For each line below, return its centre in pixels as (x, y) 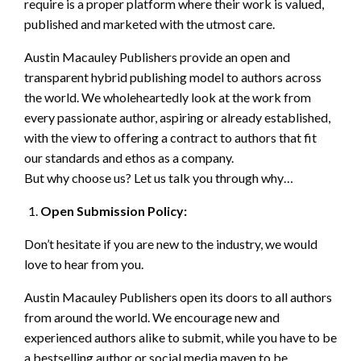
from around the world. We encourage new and (152, 317)
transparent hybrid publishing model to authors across (173, 77)
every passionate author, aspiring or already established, (177, 118)
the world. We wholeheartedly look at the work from (168, 98)
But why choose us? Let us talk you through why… (159, 178)
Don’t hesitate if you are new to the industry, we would (171, 244)
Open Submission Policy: (114, 211)
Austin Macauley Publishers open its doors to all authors (178, 297)
